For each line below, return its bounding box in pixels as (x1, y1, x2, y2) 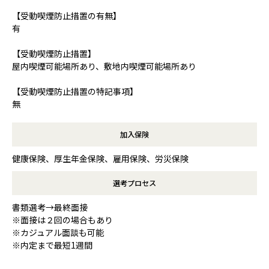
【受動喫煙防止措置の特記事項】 (12, 85, 138, 97)
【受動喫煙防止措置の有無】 (12, 9, 121, 22)
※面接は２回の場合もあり (12, 213, 113, 226)
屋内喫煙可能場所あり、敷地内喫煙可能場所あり (12, 59, 196, 72)
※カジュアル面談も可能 (12, 226, 104, 238)
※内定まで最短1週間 (12, 238, 92, 251)
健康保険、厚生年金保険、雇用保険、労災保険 (12, 152, 189, 165)
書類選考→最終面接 (12, 201, 88, 213)
